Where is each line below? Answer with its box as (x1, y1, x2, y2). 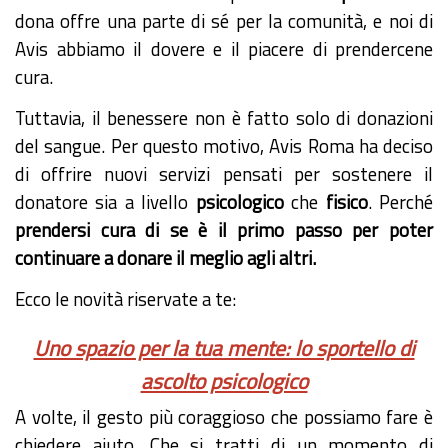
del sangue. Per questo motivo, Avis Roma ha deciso (15, 131, 433, 160)
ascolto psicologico (140, 364, 308, 397)
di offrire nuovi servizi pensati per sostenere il (15, 159, 433, 188)
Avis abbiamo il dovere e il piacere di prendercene (15, 34, 433, 63)
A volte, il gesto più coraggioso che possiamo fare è (15, 402, 433, 431)
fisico (318, 187, 368, 216)
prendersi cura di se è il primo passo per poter (15, 215, 433, 244)
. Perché (367, 187, 434, 216)
